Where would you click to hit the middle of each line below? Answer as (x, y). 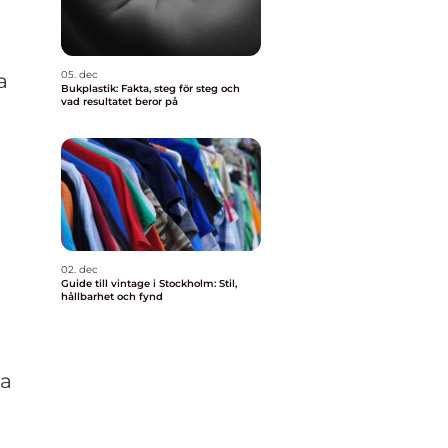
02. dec (79, 269)
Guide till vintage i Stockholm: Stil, (149, 283)
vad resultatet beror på (119, 101)
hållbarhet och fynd (112, 296)
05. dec (79, 74)
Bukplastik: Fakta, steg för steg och (150, 88)
